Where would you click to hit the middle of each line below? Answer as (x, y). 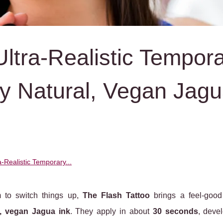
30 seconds (175, 211)
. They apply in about (111, 211)
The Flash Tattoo (116, 195)
